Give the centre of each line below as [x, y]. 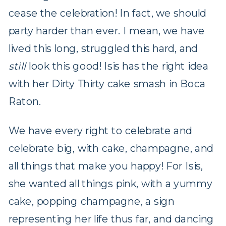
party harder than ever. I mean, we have [107, 31]
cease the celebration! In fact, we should [107, 13]
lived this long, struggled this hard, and [103, 49]
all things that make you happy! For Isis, [105, 166]
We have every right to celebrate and [100, 131]
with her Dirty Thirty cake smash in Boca [107, 84]
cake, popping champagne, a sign [91, 201]
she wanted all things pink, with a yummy [110, 184]
